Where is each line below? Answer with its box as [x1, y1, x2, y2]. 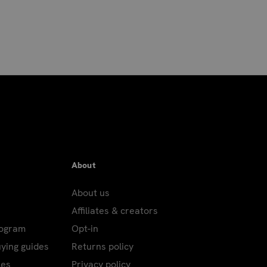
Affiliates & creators [71, 204, 158, 217]
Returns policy [71, 240, 133, 253]
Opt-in [71, 222, 98, 235]
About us [71, 186, 110, 199]
